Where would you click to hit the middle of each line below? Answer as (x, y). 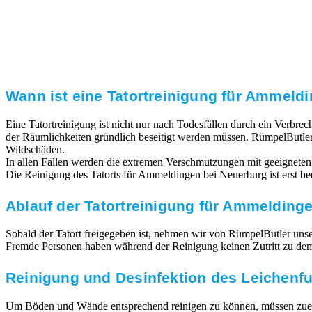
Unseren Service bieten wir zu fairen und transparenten (160, 34)
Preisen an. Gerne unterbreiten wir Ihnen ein (159, 49)
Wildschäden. (35, 150)
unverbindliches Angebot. (160, 64)
